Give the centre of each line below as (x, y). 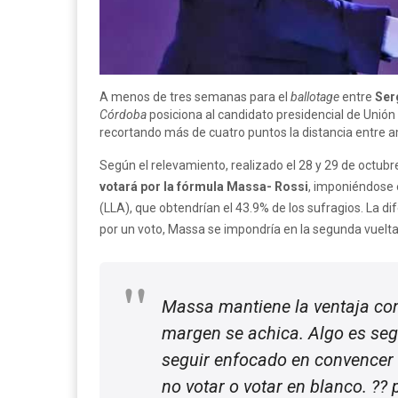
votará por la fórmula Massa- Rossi (204, 186)
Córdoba (124, 114)
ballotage (315, 96)
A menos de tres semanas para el (195, 96)
